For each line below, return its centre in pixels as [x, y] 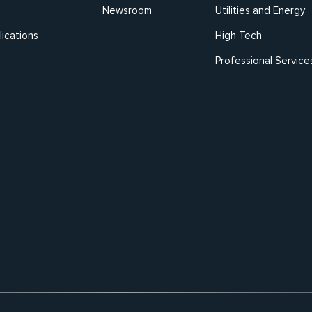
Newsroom [127, 10]
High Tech [238, 36]
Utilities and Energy [260, 10]
